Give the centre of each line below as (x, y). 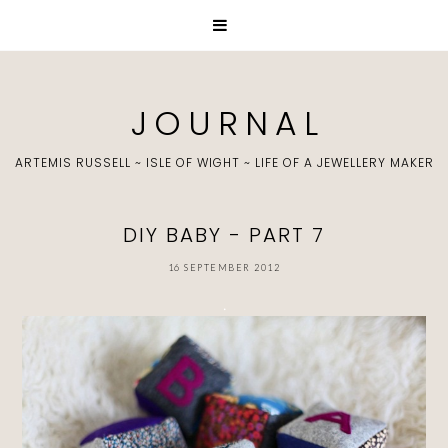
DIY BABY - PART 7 (224, 235)
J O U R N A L (224, 123)
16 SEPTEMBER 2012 (224, 267)
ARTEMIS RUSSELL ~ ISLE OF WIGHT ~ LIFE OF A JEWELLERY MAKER (224, 162)
